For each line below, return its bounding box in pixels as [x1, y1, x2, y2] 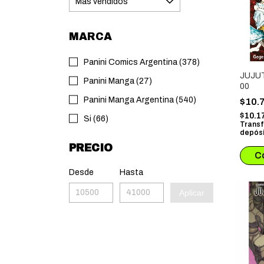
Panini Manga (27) [84, 77, 152, 85]
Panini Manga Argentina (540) [84, 95, 196, 104]
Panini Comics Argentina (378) [84, 58, 200, 67]
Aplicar [179, 188, 204, 197]
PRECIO [69, 142, 113, 154]
